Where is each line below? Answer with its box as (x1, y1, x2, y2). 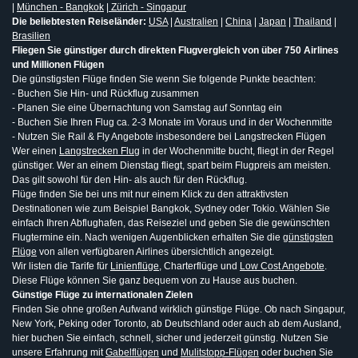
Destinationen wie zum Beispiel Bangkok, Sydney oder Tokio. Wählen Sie (12, 202, 330, 214)
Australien (174, 15, 218, 27)
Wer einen (12, 145, 59, 157)
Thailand (293, 15, 332, 27)
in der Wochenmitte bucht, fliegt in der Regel (140, 145, 334, 157)
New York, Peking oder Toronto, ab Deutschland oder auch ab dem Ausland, (12, 317, 341, 329)
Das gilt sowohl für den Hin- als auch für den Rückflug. (12, 173, 247, 185)
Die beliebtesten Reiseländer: (12, 15, 149, 27)
